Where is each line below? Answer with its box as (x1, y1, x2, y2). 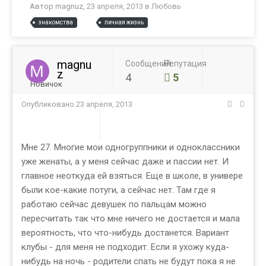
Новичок (30, 79, 62, 88)
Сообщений (125, 58, 171, 68)
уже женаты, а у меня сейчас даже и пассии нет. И (21, 156, 229, 167)
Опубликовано (21, 99, 76, 109)
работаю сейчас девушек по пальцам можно (21, 198, 207, 210)
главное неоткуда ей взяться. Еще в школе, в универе (21, 170, 243, 181)
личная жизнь (104, 18, 144, 26)
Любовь (151, 2, 181, 11)
